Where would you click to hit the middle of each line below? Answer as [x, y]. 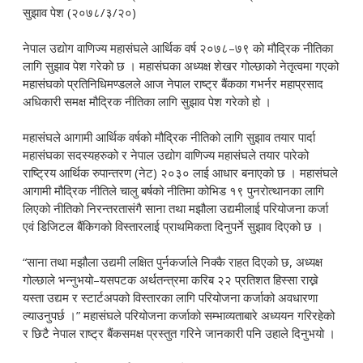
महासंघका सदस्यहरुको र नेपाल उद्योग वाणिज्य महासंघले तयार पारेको [166, 155]
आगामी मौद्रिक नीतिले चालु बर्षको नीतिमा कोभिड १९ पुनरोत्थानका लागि [174, 191]
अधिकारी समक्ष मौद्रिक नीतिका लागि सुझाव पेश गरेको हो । [149, 102]
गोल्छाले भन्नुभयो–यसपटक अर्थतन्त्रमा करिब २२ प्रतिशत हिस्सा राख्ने [171, 280]
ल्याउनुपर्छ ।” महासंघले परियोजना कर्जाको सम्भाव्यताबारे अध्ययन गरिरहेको [179, 316]
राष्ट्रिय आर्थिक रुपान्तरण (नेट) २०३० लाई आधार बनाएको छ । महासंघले [181, 173]
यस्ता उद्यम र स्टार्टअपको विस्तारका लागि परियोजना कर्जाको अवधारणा [171, 298]
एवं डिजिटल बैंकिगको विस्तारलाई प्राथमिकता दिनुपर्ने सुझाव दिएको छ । [175, 226]
